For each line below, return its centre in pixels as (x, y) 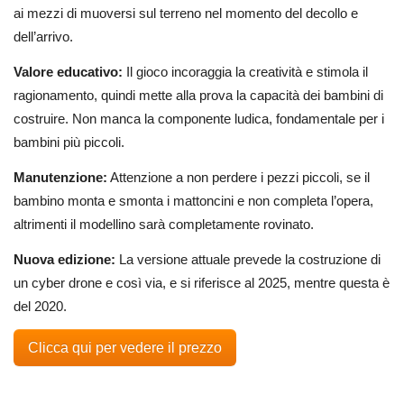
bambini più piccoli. (69, 142)
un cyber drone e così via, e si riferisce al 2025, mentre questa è (202, 282)
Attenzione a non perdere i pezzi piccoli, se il (239, 177)
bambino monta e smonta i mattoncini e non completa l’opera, (193, 200)
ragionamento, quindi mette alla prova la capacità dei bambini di (198, 95)
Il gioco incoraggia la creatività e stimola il (247, 72)
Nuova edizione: (66, 259)
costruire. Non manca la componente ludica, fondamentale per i (199, 119)
